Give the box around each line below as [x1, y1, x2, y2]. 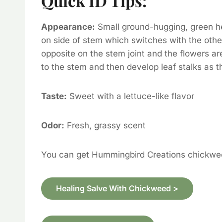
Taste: [41, 91, 67, 101]
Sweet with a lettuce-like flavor [67, 91, 194, 101]
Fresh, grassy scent [64, 120, 146, 130]
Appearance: [41, 21, 95, 32]
